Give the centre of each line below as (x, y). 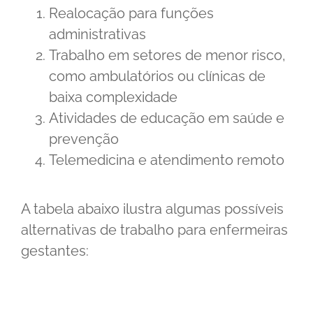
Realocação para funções (131, 13)
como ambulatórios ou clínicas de (157, 76)
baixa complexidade (113, 97)
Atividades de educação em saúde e (167, 118)
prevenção (84, 139)
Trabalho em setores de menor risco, (167, 55)
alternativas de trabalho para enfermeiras (154, 230)
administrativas (97, 34)
